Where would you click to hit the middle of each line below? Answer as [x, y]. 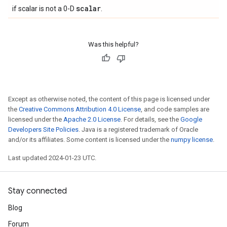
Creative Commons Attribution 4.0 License [80, 109]
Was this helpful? [113, 44]
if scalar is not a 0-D [44, 9]
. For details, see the [150, 119]
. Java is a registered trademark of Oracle [138, 129]
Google [191, 119]
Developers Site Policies [43, 129]
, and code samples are [175, 109]
